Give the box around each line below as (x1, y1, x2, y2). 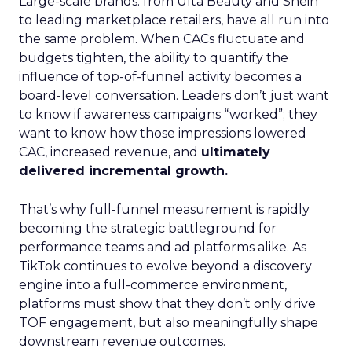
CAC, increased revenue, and (19, 145, 201, 159)
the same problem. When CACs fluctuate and (19, 31, 305, 46)
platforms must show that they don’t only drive (19, 296, 316, 311)
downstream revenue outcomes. (19, 334, 225, 349)
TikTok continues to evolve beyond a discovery (19, 258, 312, 273)
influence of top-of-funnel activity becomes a (19, 69, 302, 84)
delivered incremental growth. (19, 163, 228, 178)
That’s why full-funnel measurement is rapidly (19, 202, 310, 217)
